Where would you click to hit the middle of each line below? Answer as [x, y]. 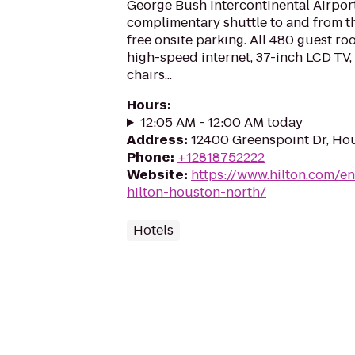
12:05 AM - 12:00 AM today [221, 122]
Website [155, 175]
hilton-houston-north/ [197, 192]
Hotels [153, 230]
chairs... [149, 75]
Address [155, 140]
